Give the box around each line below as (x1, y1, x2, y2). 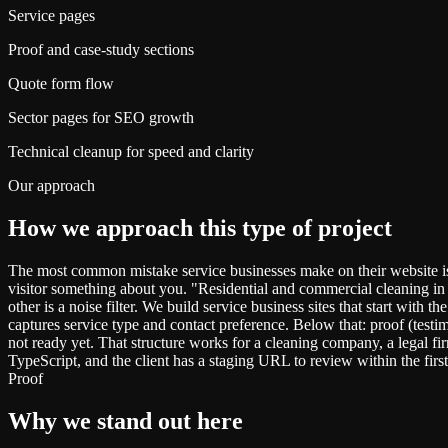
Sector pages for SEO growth (8, 108, 194, 126)
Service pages (8, 6, 95, 24)
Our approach (8, 176, 95, 194)
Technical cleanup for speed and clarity (8, 142, 254, 160)
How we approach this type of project (8, 214, 392, 241)
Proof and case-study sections (8, 40, 194, 58)
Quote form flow (8, 74, 114, 92)
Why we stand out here (8, 407, 243, 434)
